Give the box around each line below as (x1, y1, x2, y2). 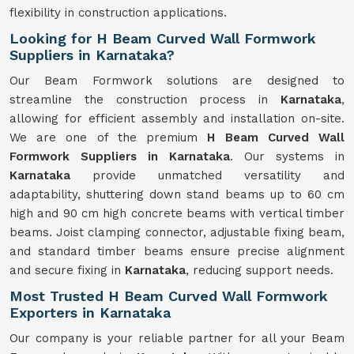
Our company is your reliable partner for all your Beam (9, 331, 345, 345)
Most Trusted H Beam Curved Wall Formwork (9, 288, 328, 304)
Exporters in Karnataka (9, 304, 171, 321)
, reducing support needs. (186, 263, 333, 277)
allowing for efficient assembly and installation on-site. (9, 111, 345, 126)
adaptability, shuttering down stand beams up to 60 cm (9, 187, 345, 201)
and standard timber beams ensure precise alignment (9, 244, 345, 258)
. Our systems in (230, 149, 345, 164)
